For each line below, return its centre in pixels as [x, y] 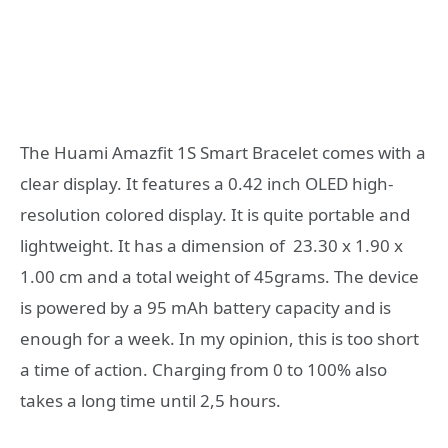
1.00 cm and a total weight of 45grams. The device [219, 276]
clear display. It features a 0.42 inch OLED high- [206, 183]
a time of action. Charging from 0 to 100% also [203, 369]
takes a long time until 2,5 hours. [150, 400]
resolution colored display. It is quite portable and [215, 214]
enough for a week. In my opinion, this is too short [219, 338]
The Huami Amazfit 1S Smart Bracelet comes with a [223, 152]
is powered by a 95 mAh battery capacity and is [205, 307]
